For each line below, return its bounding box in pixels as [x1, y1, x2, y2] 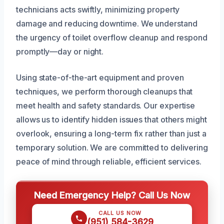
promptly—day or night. [16, 46, 104, 57]
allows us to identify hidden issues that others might [16, 114, 207, 125]
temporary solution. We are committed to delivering [16, 142, 208, 153]
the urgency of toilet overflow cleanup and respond [16, 32, 208, 43]
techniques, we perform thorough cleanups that [16, 86, 193, 97]
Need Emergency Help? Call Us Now [34, 189, 190, 201]
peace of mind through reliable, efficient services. [16, 156, 201, 167]
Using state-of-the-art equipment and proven [16, 72, 184, 83]
